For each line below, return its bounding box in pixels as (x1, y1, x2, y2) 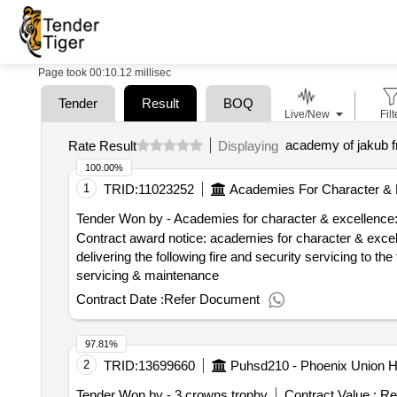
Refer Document (163, 292, 260, 307)
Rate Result (67, 137, 136, 153)
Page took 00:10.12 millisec (38, 66, 171, 79)
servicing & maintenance (75, 268, 219, 283)
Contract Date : (75, 292, 164, 307)
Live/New (284, 108, 330, 121)
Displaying (217, 137, 285, 153)
